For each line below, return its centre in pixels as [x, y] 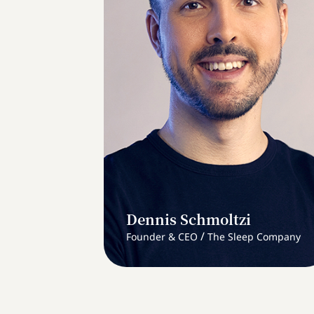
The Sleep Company [254, 236]
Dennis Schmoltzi [189, 219]
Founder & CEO [162, 236]
